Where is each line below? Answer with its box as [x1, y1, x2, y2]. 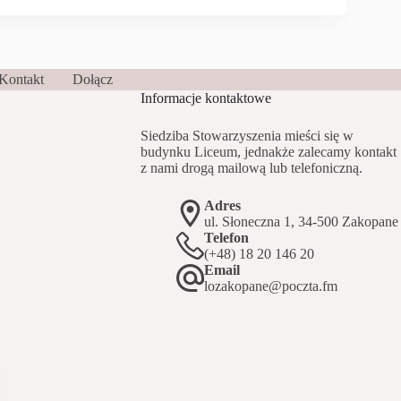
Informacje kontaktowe [140, 90, 271, 106]
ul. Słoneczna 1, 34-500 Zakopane [203, 213, 398, 229]
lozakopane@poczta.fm [203, 277, 337, 294]
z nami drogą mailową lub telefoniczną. [140, 159, 363, 175]
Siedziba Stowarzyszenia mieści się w [140, 127, 354, 143]
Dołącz [73, 71, 113, 87]
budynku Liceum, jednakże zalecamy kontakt [140, 143, 397, 159]
